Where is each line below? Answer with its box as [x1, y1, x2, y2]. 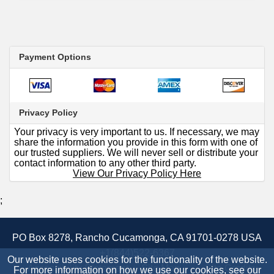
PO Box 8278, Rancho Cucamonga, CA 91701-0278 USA [12, 232, 262, 243]
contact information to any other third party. [14, 157, 196, 168]
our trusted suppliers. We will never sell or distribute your [14, 147, 258, 158]
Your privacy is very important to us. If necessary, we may [14, 126, 259, 137]
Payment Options [19, 51, 91, 62]
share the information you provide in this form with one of [14, 136, 257, 147]
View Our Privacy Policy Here [73, 168, 201, 179]
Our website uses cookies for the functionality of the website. [7, 254, 267, 265]
